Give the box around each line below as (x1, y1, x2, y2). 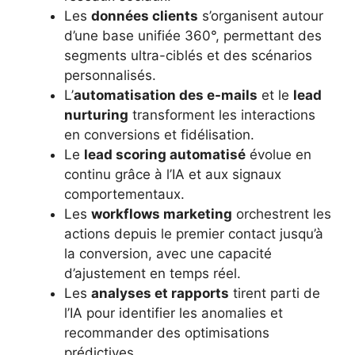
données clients (91, 7, 198, 24)
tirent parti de (229, 284, 320, 301)
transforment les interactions (128, 106, 315, 123)
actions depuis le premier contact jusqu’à (64, 225, 323, 242)
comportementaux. (64, 185, 185, 202)
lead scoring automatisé (84, 146, 246, 162)
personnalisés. (64, 67, 156, 83)
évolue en (246, 146, 311, 162)
